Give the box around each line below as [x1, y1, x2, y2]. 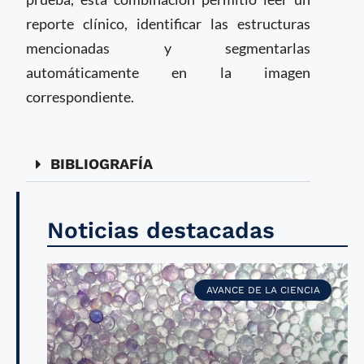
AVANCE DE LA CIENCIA [206, 284, 320, 297]
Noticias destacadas [47, 217, 275, 244]
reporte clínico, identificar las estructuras [26, 15, 310, 32]
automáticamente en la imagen [26, 63, 310, 81]
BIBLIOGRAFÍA [50, 155, 153, 172]
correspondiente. [26, 88, 134, 106]
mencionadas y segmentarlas [26, 39, 310, 57]
